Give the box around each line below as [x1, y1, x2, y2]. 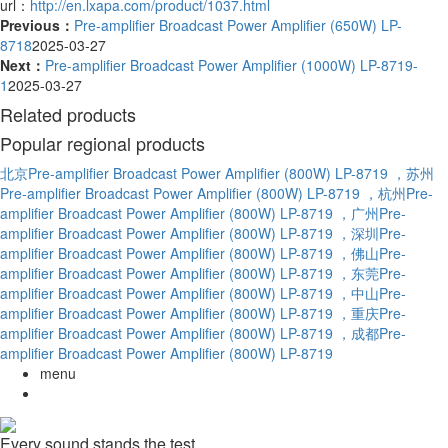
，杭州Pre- [364, 182, 433, 203]
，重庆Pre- [337, 302, 406, 323]
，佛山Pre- [337, 242, 406, 263]
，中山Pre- [337, 282, 406, 303]
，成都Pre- [337, 322, 406, 343]
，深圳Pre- [337, 222, 406, 243]
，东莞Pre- [337, 262, 406, 283]
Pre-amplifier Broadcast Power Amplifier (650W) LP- [74, 14, 402, 35]
